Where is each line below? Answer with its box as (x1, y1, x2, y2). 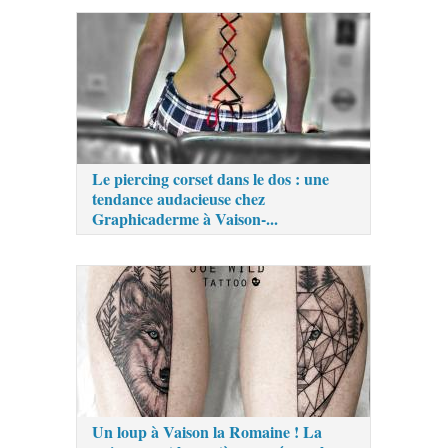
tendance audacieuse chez (92, 186, 266, 210)
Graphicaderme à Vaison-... (92, 206, 279, 230)
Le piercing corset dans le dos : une (92, 166, 330, 190)
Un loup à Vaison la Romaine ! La (92, 419, 323, 443)
